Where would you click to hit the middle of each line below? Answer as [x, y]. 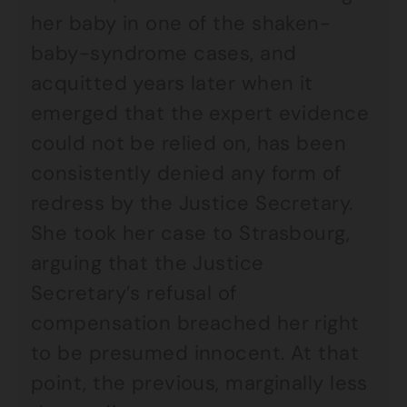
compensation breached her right [195, 323]
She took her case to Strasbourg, [191, 233]
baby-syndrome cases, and [164, 53]
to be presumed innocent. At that [195, 353]
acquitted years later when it [172, 83]
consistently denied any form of [186, 173]
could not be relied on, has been [189, 143]
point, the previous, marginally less [199, 383]
